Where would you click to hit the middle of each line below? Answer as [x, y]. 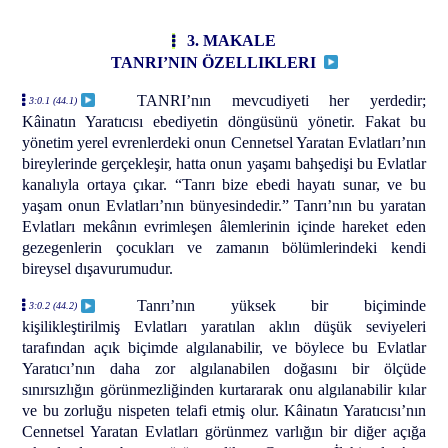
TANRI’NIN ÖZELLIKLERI [217, 62]
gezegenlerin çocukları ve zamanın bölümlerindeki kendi [224, 247]
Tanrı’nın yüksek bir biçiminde [281, 306]
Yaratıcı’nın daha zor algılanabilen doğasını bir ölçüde [224, 369]
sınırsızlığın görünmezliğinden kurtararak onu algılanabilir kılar [224, 390]
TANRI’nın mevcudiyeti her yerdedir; [281, 100]
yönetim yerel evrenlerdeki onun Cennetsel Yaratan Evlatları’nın [224, 142]
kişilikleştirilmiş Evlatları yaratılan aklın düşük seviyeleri [224, 327]
